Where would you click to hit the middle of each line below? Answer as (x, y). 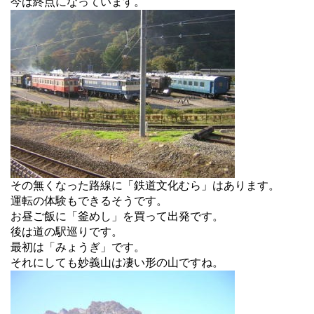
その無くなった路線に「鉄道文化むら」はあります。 (145, 185)
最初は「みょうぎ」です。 (78, 247)
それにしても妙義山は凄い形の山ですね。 (117, 262)
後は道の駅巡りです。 (67, 231)
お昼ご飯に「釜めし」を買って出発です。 (117, 216)
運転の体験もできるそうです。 (89, 200)
